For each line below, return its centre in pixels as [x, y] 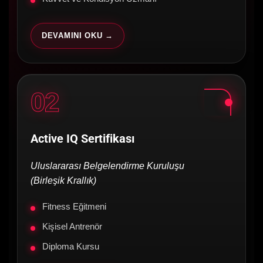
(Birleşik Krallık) [63, 181]
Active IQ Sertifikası [82, 139]
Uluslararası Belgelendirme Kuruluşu [107, 166]
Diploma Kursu [71, 247]
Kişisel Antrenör [72, 227]
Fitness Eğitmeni [74, 207]
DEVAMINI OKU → [77, 36]
